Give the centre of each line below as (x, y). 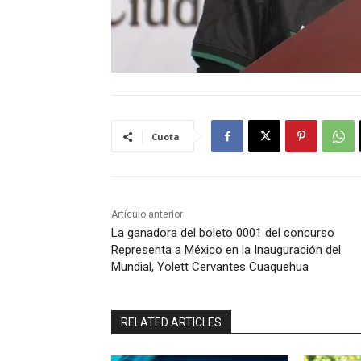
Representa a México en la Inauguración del (226, 250)
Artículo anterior (147, 215)
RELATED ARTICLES (171, 323)
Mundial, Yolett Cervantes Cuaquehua (210, 267)
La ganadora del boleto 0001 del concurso (223, 233)
